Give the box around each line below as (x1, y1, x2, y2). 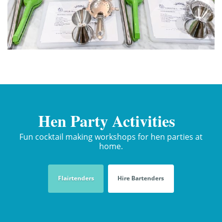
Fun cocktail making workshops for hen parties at (19, 131, 203, 142)
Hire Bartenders (117, 174, 165, 183)
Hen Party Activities (38, 109, 175, 133)
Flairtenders (57, 174, 94, 183)
